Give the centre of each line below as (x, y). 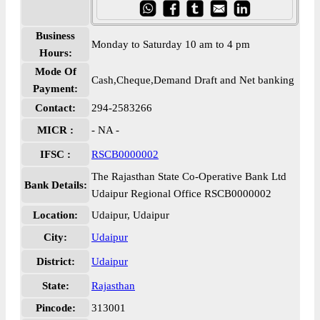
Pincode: (55, 308)
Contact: (55, 108)
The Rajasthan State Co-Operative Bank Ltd (189, 176)
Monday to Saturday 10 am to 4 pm (171, 44)
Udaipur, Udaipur (130, 215)
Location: (55, 215)
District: (55, 261)
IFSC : (55, 154)
